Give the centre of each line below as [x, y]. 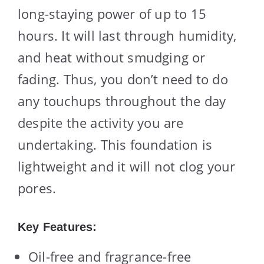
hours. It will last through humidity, [127, 35]
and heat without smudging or [112, 57]
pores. [37, 188]
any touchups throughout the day [122, 100]
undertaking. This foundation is [115, 144]
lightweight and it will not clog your [127, 166]
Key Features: [57, 227]
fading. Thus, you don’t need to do [123, 79]
